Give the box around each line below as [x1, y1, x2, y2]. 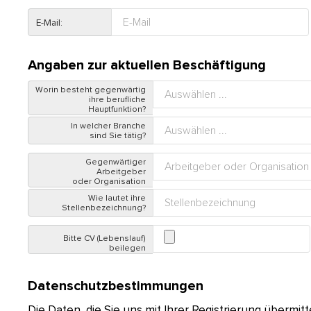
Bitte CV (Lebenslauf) [63, 235, 146, 243]
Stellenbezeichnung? [62, 204, 146, 212]
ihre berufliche [89, 96, 146, 104]
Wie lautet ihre [88, 194, 146, 203]
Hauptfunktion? [88, 106, 146, 114]
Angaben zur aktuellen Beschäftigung [28, 58, 266, 72]
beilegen [109, 244, 146, 253]
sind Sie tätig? [90, 132, 146, 140]
